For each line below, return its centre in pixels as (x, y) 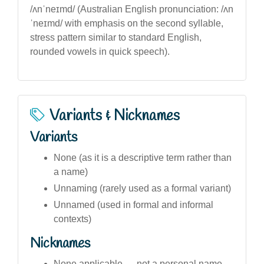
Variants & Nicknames (115, 116)
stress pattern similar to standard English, (116, 37)
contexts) (72, 219)
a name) (71, 171)
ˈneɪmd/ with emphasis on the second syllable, (127, 23)
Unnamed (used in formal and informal (133, 204)
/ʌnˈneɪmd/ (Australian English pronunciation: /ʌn (132, 9)
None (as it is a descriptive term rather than (143, 157)
